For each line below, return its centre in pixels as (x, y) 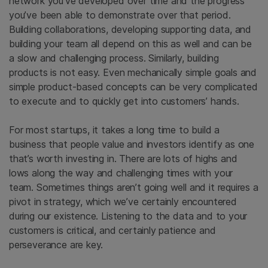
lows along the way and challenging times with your (121, 173)
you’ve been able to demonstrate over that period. (120, 15)
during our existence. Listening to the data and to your (128, 216)
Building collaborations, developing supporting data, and (130, 30)
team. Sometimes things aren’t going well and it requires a (134, 188)
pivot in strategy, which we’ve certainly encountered (123, 202)
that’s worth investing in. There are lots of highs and (123, 159)
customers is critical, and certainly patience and (112, 231)
